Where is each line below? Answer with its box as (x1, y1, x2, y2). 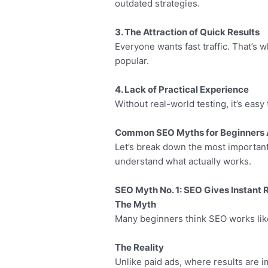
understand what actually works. (115, 155, 252, 167)
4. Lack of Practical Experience (115, 83, 249, 95)
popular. (115, 54, 150, 66)
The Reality (115, 241, 165, 253)
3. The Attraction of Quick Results (115, 26, 260, 38)
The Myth (115, 198, 157, 210)
